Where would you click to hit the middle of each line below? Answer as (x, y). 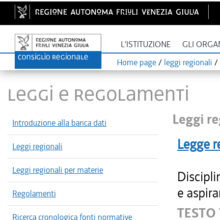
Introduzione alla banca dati (59, 123)
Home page (137, 62)
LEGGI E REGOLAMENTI (98, 94)
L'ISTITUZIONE (146, 44)
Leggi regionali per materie (58, 170)
